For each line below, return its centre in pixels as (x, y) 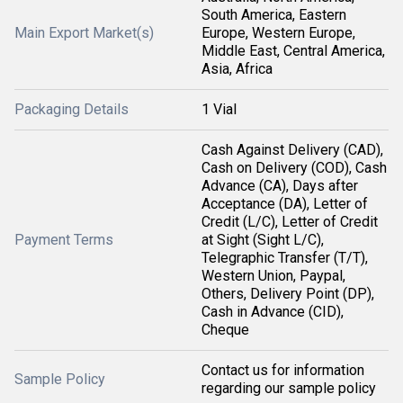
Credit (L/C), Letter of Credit (290, 222)
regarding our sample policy (289, 388)
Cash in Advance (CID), (273, 312)
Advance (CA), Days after (280, 186)
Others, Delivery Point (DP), (288, 294)
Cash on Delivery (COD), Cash (294, 168)
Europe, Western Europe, (278, 33)
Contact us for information (283, 370)
